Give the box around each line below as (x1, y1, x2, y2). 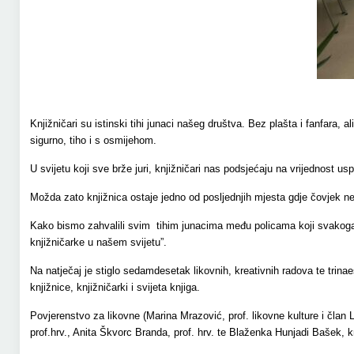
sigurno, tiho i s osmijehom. (29, 134, 156, 146)
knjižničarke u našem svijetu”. (29, 236, 167, 248)
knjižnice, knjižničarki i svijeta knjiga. (29, 281, 200, 293)
